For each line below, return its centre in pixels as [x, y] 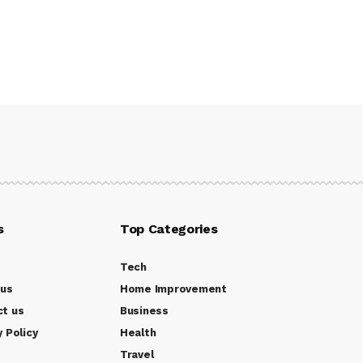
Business [144, 310]
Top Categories [169, 228]
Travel [137, 354]
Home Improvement [173, 288]
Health [138, 332]
